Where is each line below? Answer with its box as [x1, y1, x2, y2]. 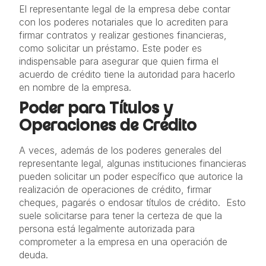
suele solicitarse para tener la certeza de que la [19, 210, 222, 221]
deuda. [19, 249, 48, 261]
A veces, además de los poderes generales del [19, 144, 221, 156]
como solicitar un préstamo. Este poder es [19, 42, 202, 54]
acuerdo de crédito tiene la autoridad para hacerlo [19, 68, 235, 80]
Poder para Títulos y [19, 102, 173, 119]
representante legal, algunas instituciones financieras [19, 157, 246, 169]
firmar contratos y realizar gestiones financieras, [19, 29, 227, 41]
